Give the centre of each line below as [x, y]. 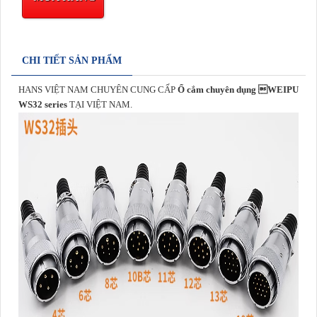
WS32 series [44, 105]
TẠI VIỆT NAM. [102, 105]
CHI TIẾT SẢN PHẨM [72, 60]
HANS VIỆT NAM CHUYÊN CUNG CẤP [98, 90]
